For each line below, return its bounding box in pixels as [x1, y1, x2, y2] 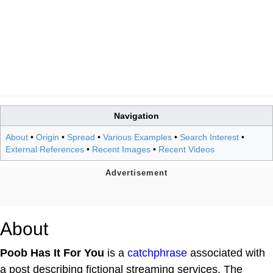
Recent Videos [158, 144, 214, 154]
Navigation [114, 110, 159, 121]
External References [5, 144, 84, 154]
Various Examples [103, 132, 172, 142]
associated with [187, 246, 265, 259]
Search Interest [180, 132, 239, 142]
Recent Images [92, 144, 151, 154]
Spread [67, 132, 95, 142]
